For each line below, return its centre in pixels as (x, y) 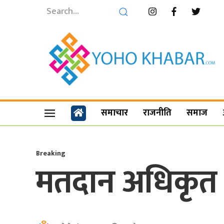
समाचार (115, 113)
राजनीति (157, 113)
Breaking (51, 153)
